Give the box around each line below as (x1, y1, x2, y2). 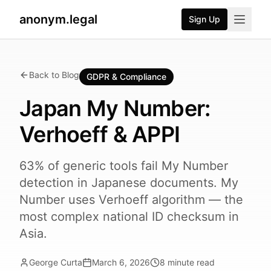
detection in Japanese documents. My (19, 175, 238, 190)
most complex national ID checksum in (19, 209, 239, 224)
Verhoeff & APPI (19, 121, 180, 148)
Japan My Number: (19, 95, 211, 122)
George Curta (29, 257, 82, 267)
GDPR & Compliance (87, 71, 166, 82)
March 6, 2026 (92, 257, 150, 267)
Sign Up (189, 14, 220, 24)
